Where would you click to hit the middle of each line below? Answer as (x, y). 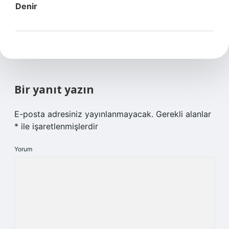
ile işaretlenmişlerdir (58, 126)
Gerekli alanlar (184, 114)
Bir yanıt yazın (54, 89)
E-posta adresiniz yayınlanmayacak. (84, 114)
